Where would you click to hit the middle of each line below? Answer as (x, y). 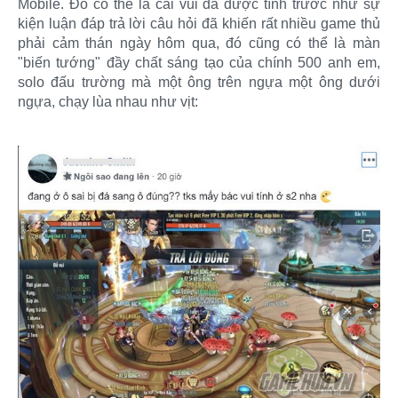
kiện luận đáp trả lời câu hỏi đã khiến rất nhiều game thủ (199, 23)
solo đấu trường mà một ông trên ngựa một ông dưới (199, 82)
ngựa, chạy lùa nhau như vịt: (108, 101)
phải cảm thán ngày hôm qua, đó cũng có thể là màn (199, 43)
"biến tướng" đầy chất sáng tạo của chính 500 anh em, (199, 62)
